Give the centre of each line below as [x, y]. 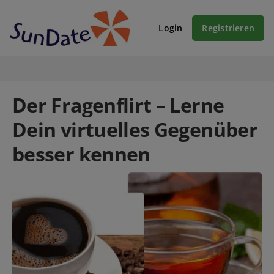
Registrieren [228, 28]
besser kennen [81, 154]
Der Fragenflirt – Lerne [118, 105]
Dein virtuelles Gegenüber [135, 129]
